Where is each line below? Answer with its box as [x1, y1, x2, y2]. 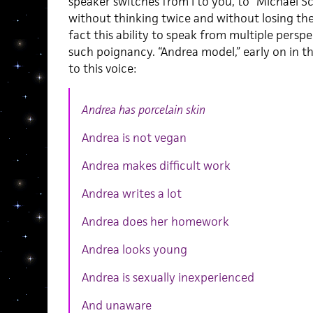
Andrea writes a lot [81, 185, 182, 201]
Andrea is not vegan [81, 129, 187, 145]
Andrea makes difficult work [81, 157, 231, 173]
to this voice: [68, 60, 136, 76]
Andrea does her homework [81, 213, 229, 229]
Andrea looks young [81, 241, 187, 257]
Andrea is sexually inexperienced [81, 269, 254, 285]
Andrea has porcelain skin [81, 101, 205, 117]
